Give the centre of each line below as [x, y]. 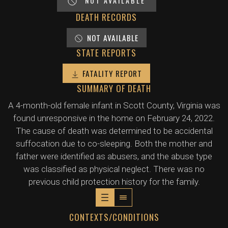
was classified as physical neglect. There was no [114, 169]
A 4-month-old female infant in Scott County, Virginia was [114, 105]
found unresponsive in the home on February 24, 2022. [114, 118]
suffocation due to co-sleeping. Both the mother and [114, 144]
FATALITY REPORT [112, 73]
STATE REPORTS [106, 53]
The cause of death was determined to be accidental [114, 131]
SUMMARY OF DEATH [114, 88]
